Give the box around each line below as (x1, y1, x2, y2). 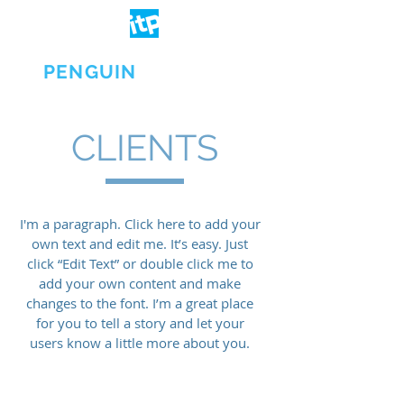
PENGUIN (42, 60, 137, 83)
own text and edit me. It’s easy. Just (32, 234, 248, 252)
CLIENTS (70, 126, 218, 169)
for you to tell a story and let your (35, 314, 244, 332)
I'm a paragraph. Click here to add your (19, 215, 261, 233)
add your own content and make (39, 274, 241, 292)
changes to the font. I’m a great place (26, 294, 253, 312)
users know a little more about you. (30, 334, 250, 352)
